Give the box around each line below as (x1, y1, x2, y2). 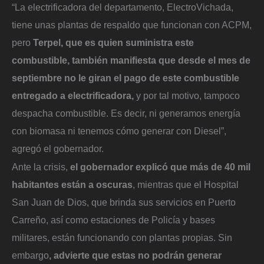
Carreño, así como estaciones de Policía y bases (12, 214, 215, 226)
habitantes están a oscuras (12, 179, 133, 190)
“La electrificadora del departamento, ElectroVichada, (12, 1, 233, 12)
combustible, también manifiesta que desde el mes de (12, 54, 250, 65)
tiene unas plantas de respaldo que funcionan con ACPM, (12, 19, 252, 30)
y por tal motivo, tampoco (134, 90, 240, 101)
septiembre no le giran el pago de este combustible (12, 72, 239, 83)
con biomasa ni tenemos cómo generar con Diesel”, (12, 125, 226, 136)
